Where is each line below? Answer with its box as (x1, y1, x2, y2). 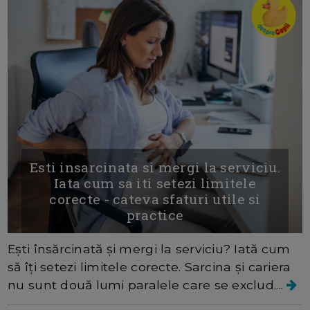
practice (126, 206, 184, 224)
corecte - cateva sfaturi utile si (49, 190, 261, 208)
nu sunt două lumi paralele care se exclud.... (8, 277, 287, 293)
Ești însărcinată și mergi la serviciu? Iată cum (8, 241, 291, 257)
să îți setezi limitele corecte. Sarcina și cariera (8, 259, 291, 275)
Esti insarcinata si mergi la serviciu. (30, 158, 280, 176)
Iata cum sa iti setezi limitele (54, 174, 256, 192)
